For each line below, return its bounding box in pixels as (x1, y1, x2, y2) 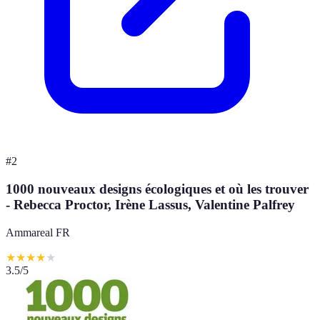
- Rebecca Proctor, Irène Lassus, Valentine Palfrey (6, 197, 295, 213)
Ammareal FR (6, 226, 70, 239)
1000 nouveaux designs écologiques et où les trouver (6, 181, 309, 197)
